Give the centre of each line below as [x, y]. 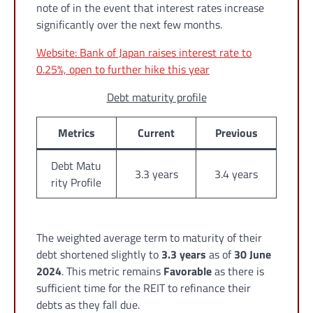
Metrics [77, 133]
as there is [238, 271]
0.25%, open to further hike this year [123, 70]
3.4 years [236, 174]
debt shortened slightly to [99, 255]
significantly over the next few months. [129, 25]
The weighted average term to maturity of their [149, 238]
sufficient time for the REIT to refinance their [144, 288]
